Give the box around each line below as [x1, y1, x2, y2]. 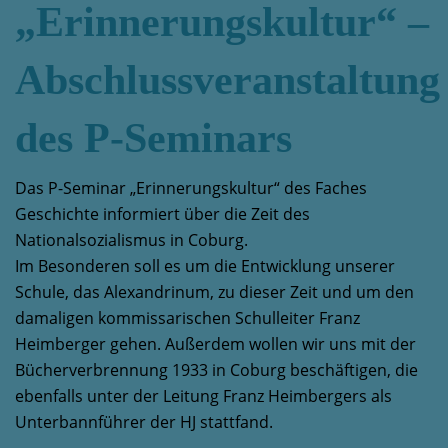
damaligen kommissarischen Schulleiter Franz [15, 307, 360, 329]
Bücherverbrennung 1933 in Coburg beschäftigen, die [15, 359, 418, 381]
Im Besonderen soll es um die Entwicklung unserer [15, 255, 395, 277]
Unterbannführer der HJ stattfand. [15, 411, 273, 433]
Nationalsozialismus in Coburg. [15, 229, 248, 251]
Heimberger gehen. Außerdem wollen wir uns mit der [15, 333, 416, 355]
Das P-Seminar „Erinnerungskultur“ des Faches [15, 177, 367, 199]
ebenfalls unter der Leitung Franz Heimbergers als [15, 385, 392, 407]
